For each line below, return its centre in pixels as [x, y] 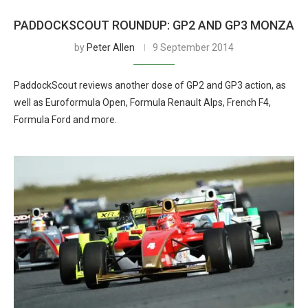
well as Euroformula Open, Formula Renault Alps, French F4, [142, 102]
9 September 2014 [193, 47]
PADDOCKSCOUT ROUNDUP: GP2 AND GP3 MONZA [154, 25]
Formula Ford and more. [65, 120]
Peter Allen [111, 47]
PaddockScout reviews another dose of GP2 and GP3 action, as [150, 85]
